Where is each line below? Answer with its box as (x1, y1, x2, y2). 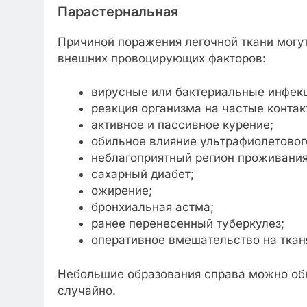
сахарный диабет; (90, 167, 194, 182)
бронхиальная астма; (90, 200, 214, 214)
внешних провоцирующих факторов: (58, 51, 266, 65)
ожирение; (90, 184, 152, 198)
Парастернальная (58, 3, 178, 20)
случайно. (58, 283, 116, 297)
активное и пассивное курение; (90, 118, 273, 132)
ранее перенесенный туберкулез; (90, 217, 284, 231)
